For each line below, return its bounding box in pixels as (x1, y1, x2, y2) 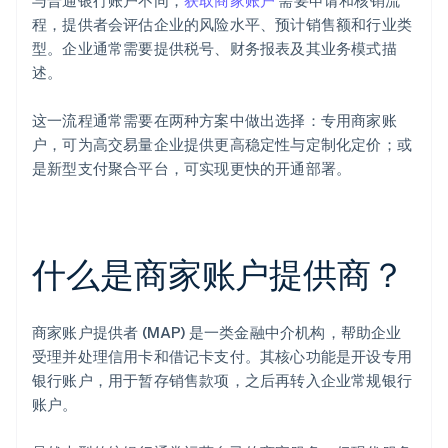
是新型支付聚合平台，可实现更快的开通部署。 (32, 157, 352, 178)
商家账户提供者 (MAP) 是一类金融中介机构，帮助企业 (32, 321, 402, 342)
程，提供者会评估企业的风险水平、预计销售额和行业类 (32, 13, 413, 34)
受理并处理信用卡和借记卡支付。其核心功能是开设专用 (32, 345, 413, 366)
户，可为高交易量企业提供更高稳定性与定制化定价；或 (32, 133, 413, 154)
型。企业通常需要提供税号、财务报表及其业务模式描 (32, 37, 397, 58)
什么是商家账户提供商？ (32, 251, 405, 295)
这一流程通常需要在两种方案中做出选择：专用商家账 (32, 109, 397, 130)
